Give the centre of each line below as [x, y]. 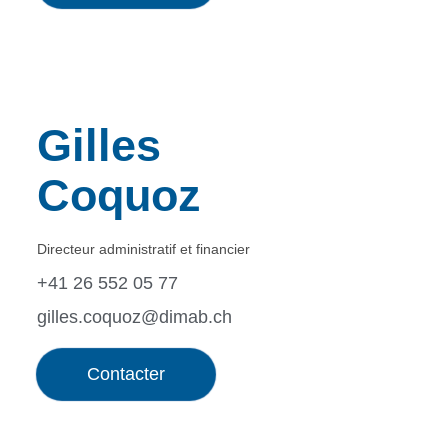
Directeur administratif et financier [143, 249]
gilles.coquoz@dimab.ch [134, 317]
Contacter [125, 374]
